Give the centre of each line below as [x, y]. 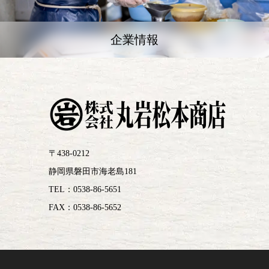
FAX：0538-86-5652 [85, 207]
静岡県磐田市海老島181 [93, 171]
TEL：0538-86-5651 [85, 189]
